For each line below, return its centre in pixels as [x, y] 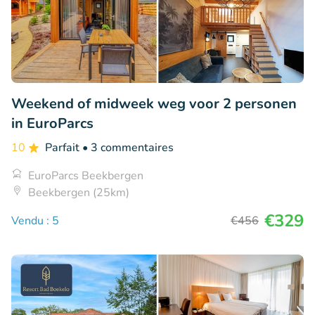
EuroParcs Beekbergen [86, 175]
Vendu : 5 [35, 220]
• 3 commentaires [128, 147]
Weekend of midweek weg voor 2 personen [154, 103]
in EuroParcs [52, 123]
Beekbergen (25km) [79, 192]
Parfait [64, 147]
